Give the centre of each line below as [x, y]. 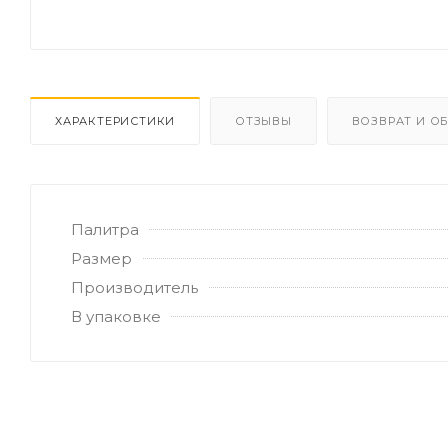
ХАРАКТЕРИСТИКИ [115, 120]
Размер [101, 258]
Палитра [105, 229]
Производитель [134, 287]
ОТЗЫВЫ [263, 120]
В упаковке [116, 316]
